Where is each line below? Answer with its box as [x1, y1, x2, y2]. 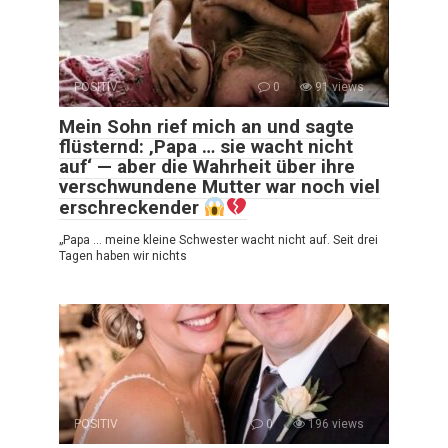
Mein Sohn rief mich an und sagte [59, 114, 354, 138]
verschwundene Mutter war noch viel [59, 174, 380, 198]
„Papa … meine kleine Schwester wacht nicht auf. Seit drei [59, 232, 378, 247]
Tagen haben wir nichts [59, 248, 187, 263]
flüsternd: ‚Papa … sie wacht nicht [59, 134, 353, 158]
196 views [305, 416, 364, 431]
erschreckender [59, 195, 204, 219]
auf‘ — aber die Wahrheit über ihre [59, 154, 355, 178]
